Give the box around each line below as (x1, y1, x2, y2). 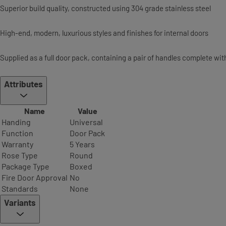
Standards (2, 184, 38, 194)
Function (2, 128, 33, 138)
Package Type (2, 161, 49, 172)
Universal (70, 117, 103, 127)
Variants (4, 197, 36, 208)
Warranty (2, 139, 33, 149)
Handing (2, 117, 31, 127)
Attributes (4, 79, 43, 89)
